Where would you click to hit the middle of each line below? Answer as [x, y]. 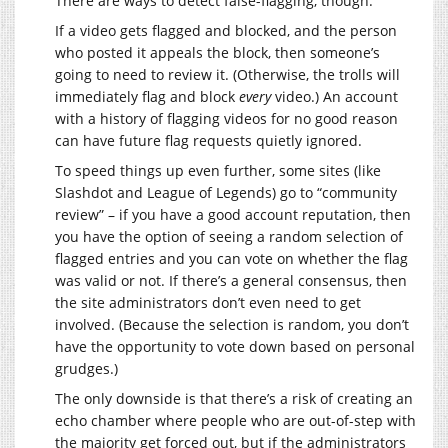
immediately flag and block [147, 96]
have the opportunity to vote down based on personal [235, 346]
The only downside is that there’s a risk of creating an [234, 398]
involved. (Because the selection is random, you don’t [232, 324]
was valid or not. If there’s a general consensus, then [231, 280]
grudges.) [86, 368]
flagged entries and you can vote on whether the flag [231, 258]
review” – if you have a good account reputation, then [233, 214]
